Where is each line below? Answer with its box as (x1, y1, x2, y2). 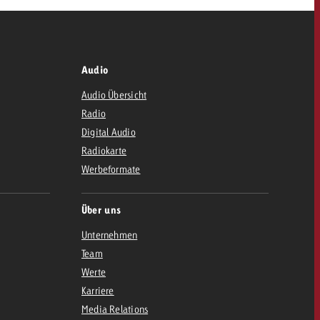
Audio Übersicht (81, 89, 147, 101)
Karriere (81, 284, 114, 296)
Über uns (81, 204, 121, 216)
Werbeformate (81, 163, 141, 175)
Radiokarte (81, 144, 127, 156)
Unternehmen (81, 229, 138, 241)
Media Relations (81, 303, 149, 315)
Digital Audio (81, 126, 136, 138)
